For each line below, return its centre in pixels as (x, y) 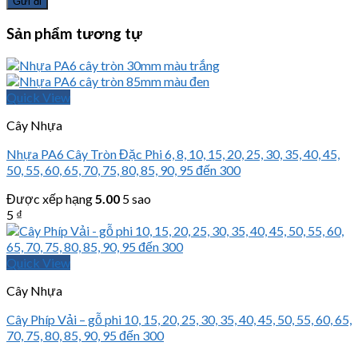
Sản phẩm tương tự (74, 33)
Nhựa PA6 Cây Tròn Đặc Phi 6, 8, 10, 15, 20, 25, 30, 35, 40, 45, (173, 154)
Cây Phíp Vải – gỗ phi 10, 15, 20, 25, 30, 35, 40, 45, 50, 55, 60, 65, (179, 320)
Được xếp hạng (51, 199)
